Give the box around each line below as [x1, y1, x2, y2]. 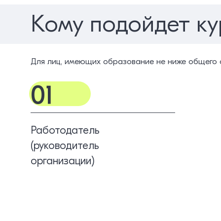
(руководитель [31, 139, 99, 152]
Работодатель [31, 123, 100, 137]
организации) [31, 154, 95, 167]
